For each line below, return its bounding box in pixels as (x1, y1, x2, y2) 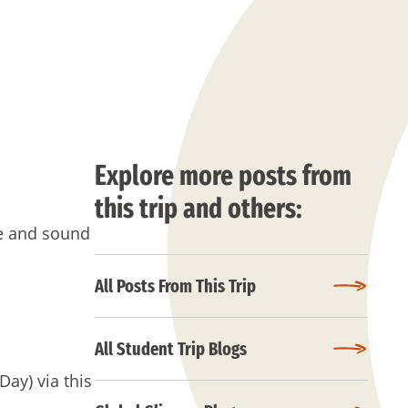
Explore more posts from (95, 159, 352, 192)
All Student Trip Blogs (95, 338, 247, 360)
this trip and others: (95, 192, 302, 225)
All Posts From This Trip (95, 275, 256, 297)
